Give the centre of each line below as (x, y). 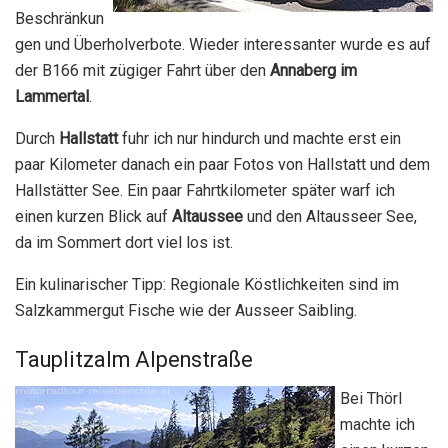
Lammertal (52, 96)
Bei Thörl (371, 398)
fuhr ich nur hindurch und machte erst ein (259, 138)
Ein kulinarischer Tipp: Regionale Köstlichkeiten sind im (207, 284)
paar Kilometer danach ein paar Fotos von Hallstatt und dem (222, 164)
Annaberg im (313, 70)
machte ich (377, 424)
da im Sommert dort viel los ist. (124, 242)
